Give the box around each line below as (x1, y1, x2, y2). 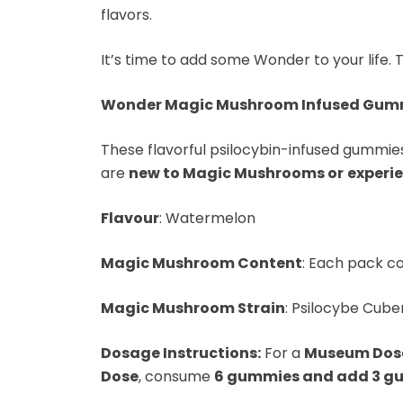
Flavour (101, 207, 159, 228)
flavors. (101, 4, 152, 25)
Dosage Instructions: (101, 342, 261, 363)
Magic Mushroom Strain (101, 297, 285, 318)
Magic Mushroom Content (101, 252, 302, 273)
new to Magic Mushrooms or (129, 162, 344, 184)
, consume (139, 365, 214, 387)
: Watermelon (159, 207, 255, 228)
